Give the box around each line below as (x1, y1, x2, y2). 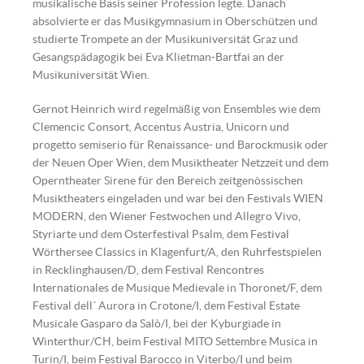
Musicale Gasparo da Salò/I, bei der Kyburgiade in (32, 317, 281, 330)
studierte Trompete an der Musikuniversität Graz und (32, 32, 298, 45)
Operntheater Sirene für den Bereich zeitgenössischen (32, 174, 303, 187)
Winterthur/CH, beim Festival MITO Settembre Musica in (32, 335, 318, 348)
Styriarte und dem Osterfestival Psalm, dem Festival (32, 227, 289, 240)
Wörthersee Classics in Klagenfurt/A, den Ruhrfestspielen (32, 245, 322, 258)
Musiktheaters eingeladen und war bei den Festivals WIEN (32, 192, 323, 205)
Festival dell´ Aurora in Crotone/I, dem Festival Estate (32, 299, 300, 312)
